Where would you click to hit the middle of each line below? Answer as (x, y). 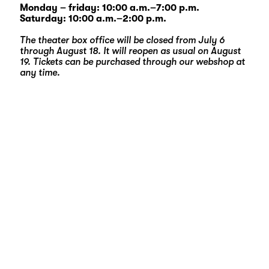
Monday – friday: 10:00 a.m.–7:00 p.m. (109, 8)
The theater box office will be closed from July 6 (122, 40)
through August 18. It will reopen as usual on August (130, 51)
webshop (214, 62)
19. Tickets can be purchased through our (107, 62)
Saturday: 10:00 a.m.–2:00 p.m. (93, 19)
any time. (40, 73)
